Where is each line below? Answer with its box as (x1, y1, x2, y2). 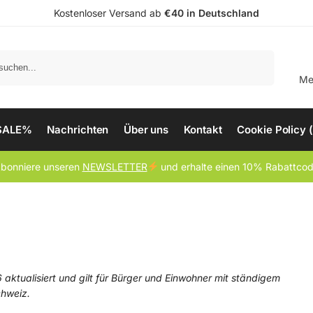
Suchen (238, 51, 270, 62)
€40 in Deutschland (164, 7, 259, 19)
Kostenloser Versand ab (54, 7, 164, 19)
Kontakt (183, 123, 222, 136)
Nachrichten (47, 123, 109, 136)
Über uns (123, 123, 169, 136)
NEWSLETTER (82, 161, 147, 173)
